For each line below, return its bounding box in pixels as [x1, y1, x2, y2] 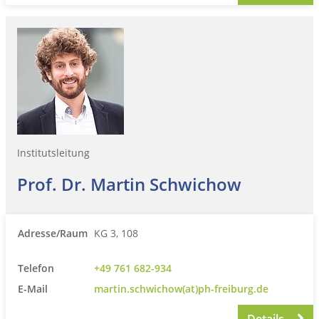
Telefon [18, 261, 54, 275]
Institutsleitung [17, 145, 90, 159]
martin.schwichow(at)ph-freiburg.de [94, 281, 268, 296]
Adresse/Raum [18, 226, 88, 240]
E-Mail [18, 281, 48, 296]
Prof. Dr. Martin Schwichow [17, 172, 241, 196]
